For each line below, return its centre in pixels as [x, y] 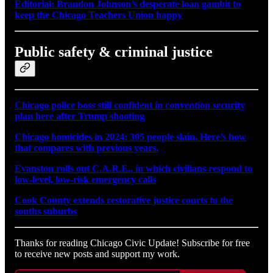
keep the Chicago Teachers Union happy [98, 15]
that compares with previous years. [87, 148]
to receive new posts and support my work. [97, 254]
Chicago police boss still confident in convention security [130, 105]
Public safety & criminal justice [114, 52]
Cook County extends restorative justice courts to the [124, 200]
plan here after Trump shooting [80, 116]
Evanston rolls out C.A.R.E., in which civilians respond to [133, 169]
